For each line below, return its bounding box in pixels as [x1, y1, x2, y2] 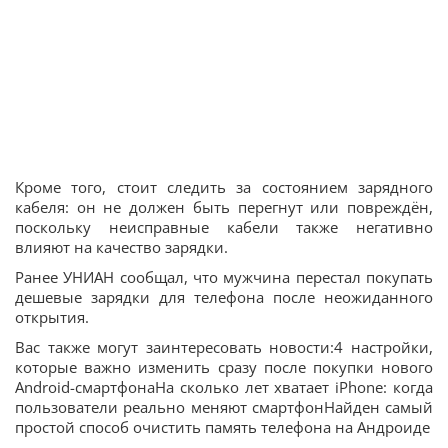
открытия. [15, 307, 89, 327]
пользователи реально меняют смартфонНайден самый [15, 397, 433, 417]
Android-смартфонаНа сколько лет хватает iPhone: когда [15, 377, 433, 397]
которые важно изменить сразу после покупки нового [15, 357, 433, 377]
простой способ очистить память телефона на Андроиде [15, 417, 430, 437]
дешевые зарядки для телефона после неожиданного [15, 287, 433, 307]
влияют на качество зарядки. [15, 237, 228, 257]
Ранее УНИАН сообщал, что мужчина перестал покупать [15, 267, 433, 287]
